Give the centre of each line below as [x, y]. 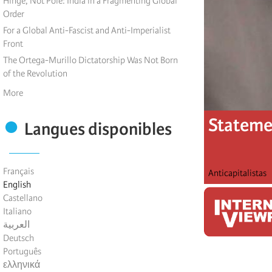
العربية [16, 225]
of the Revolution [35, 74]
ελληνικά [22, 265]
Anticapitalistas [237, 173]
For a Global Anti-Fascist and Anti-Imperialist [87, 31]
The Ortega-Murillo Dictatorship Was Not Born [90, 60]
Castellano [23, 198]
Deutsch [19, 238]
